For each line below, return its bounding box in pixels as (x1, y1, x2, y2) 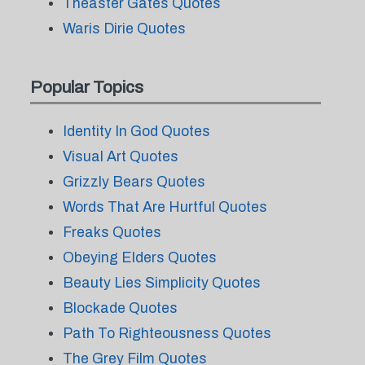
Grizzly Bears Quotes (62, 174, 205, 190)
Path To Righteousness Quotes (62, 325, 271, 341)
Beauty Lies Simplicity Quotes (62, 275, 261, 291)
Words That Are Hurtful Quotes (62, 199, 267, 215)
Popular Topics (29, 77, 143, 97)
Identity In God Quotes (62, 123, 210, 139)
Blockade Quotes (62, 300, 178, 316)
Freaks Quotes (62, 224, 161, 240)
